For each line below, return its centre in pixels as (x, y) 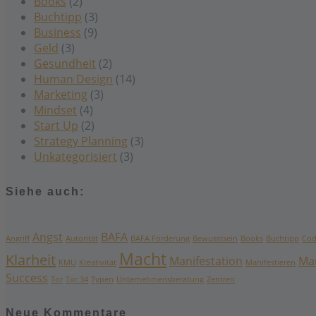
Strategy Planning (81, 141)
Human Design (73, 79)
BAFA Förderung (160, 238)
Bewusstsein (215, 238)
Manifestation (206, 261)
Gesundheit (65, 64)
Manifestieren (271, 262)
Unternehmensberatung (160, 279)
